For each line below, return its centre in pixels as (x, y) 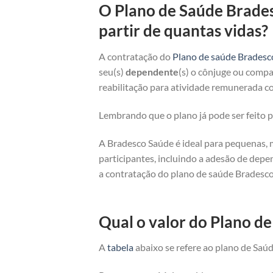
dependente (152, 72)
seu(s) (112, 72)
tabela (120, 247)
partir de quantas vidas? (183, 31)
